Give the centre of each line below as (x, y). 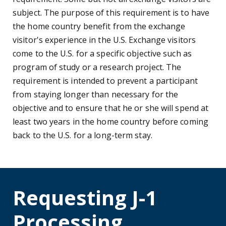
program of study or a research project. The (97, 67)
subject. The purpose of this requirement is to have (111, 13)
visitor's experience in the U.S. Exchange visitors (104, 40)
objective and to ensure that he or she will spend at (111, 108)
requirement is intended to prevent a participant (105, 81)
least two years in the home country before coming (110, 122)
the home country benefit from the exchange (99, 26)
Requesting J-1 (85, 198)
